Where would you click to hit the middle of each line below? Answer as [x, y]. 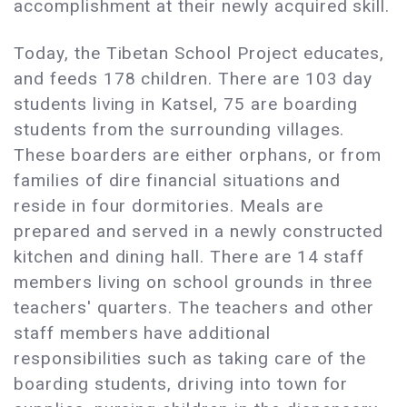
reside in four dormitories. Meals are [169, 206]
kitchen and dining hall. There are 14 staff [189, 257]
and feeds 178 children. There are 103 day [194, 79]
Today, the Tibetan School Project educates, [199, 54]
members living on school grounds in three [194, 283]
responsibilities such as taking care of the [190, 359]
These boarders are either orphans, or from [198, 155]
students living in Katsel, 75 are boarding [186, 104]
